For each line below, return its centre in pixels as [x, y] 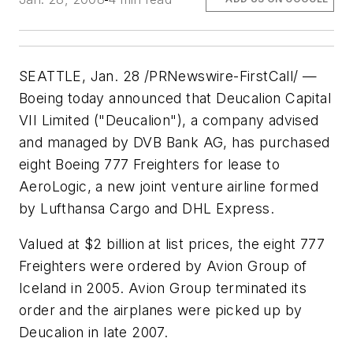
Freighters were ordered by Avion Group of [163, 266]
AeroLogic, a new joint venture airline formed [169, 186]
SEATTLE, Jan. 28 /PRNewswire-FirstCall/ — [168, 76]
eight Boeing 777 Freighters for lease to [149, 164]
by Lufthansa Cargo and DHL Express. [147, 208]
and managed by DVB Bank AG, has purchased [175, 142]
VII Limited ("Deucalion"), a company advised [169, 120]
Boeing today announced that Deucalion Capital [175, 98]
